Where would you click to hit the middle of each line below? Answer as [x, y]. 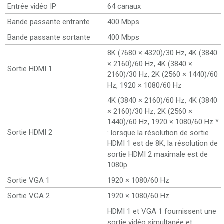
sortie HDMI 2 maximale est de [158, 154]
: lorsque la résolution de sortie [158, 133]
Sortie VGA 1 [29, 180]
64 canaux [124, 6]
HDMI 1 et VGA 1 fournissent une [162, 211]
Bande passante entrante [49, 22]
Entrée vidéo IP [32, 6]
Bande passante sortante [49, 37]
